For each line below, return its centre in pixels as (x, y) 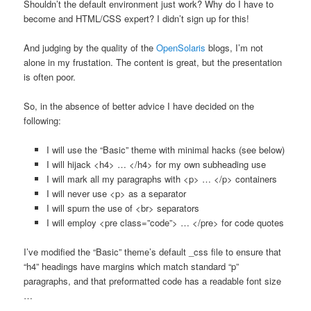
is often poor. (50, 76)
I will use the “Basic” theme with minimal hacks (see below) (165, 150)
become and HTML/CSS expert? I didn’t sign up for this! (137, 18)
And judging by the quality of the (90, 47)
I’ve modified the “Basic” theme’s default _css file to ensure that (153, 252)
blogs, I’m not (235, 47)
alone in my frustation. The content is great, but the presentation (153, 62)
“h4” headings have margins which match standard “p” (132, 267)
